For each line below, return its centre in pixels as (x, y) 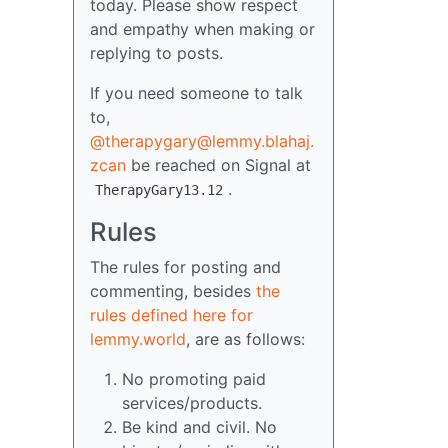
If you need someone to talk (196, 93)
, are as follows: (245, 339)
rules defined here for (171, 315)
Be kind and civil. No (199, 427)
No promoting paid (194, 379)
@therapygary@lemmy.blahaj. (202, 141)
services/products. (192, 403)
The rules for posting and (185, 267)
